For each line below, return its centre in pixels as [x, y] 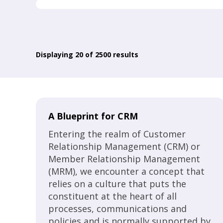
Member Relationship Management [124, 159]
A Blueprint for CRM [93, 116]
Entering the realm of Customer [117, 134]
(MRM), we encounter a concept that [126, 171]
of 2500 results [111, 55]
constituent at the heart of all [112, 196]
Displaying [56, 55]
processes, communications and [117, 209]
